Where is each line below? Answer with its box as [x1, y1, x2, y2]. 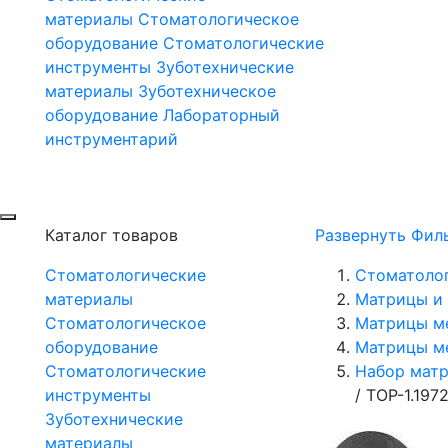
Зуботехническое [138, 81, 276, 102]
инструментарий [45, 129, 178, 150]
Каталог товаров [45, 225, 178, 246]
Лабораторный [163, 105, 280, 126]
